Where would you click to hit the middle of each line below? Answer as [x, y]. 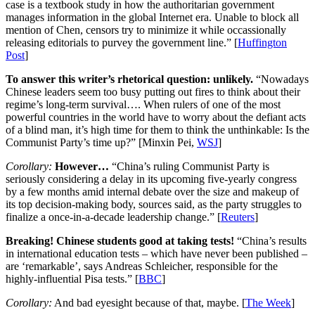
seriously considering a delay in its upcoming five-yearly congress [151, 179]
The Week [268, 302]
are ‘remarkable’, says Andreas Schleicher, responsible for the [142, 266]
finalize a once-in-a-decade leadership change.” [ [113, 217]
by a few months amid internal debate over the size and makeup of [152, 191]
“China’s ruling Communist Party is [189, 166]
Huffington [262, 42]
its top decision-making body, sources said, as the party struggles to [154, 204]
